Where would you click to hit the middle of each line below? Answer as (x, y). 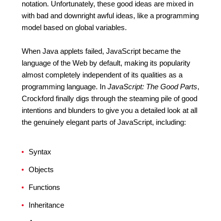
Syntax (40, 152)
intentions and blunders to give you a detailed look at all (110, 110)
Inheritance (46, 205)
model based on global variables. (74, 27)
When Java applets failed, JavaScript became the (101, 51)
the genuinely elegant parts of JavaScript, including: (104, 122)
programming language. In (65, 87)
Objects (41, 169)
